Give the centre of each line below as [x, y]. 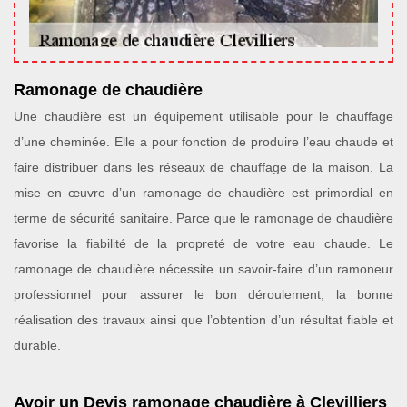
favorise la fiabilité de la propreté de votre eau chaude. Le [203, 243]
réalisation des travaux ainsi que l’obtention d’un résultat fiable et [203, 320]
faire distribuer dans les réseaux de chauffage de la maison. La [203, 167]
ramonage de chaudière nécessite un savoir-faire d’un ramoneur [203, 269]
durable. [37, 345]
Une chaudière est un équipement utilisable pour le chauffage [203, 116]
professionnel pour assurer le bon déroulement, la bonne [203, 294]
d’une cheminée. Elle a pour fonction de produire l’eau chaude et [203, 142]
